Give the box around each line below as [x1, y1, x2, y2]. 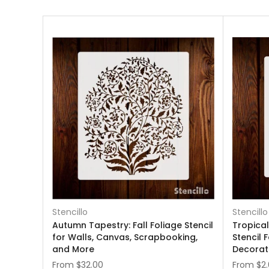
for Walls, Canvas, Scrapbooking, [52, 231, 198, 243]
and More [52, 243, 94, 255]
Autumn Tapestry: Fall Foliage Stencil [52, 219, 213, 231]
